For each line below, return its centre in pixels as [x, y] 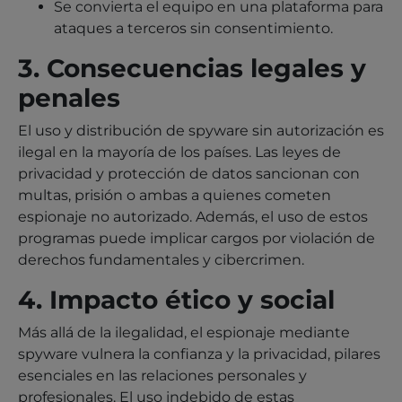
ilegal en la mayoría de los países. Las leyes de [179, 152]
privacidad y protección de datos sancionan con [189, 173]
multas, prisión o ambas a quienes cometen [175, 195]
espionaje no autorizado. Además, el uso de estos [193, 216]
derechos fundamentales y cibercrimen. [161, 259]
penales [69, 97]
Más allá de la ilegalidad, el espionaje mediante [184, 332]
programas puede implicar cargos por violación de [197, 238]
